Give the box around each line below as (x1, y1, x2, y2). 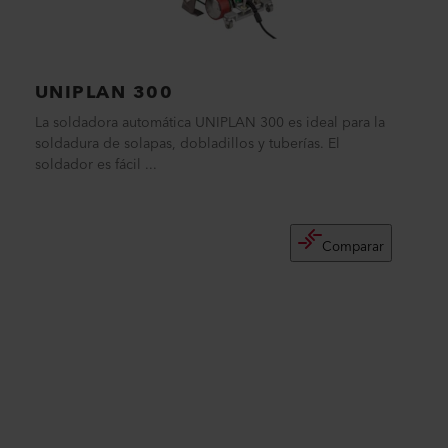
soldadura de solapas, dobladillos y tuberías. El (34, 132, 340, 156)
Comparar (321, 235, 384, 259)
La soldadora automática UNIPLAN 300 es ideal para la (34, 111, 385, 135)
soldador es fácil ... (34, 153, 157, 177)
